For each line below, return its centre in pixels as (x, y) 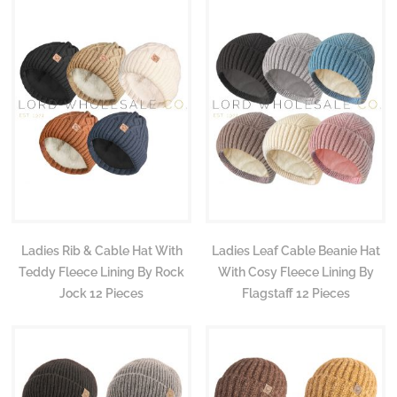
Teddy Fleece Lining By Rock (101, 272)
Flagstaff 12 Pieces (296, 293)
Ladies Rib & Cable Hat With (101, 250)
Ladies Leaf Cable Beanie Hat (296, 250)
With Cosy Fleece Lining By (296, 272)
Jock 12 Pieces (101, 293)
